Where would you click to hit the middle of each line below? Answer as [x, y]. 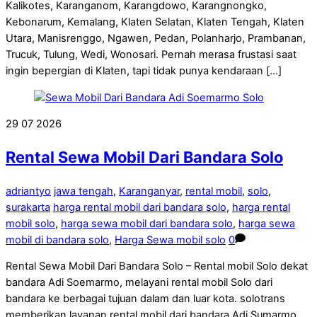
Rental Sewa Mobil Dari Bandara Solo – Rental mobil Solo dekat [157, 266]
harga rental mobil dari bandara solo [140, 207]
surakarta [28, 207]
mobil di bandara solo [57, 240]
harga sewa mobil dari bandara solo [147, 223]
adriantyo [28, 191]
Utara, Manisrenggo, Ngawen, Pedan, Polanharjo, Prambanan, [156, 39]
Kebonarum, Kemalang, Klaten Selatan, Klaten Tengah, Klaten [155, 22]
